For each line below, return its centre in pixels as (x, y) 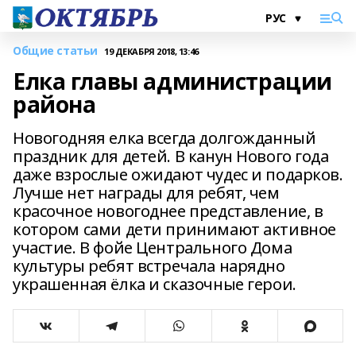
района (54, 104)
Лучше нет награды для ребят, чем (146, 193)
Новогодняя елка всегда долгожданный (164, 138)
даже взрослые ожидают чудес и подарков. (178, 174)
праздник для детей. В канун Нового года (171, 156)
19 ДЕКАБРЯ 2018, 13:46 (151, 51)
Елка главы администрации (172, 81)
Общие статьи (55, 50)
